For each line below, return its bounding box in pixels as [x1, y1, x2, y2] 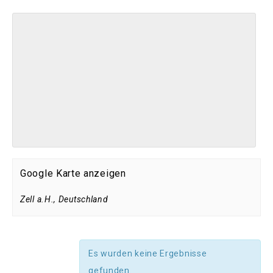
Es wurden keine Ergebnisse [88, 249, 207, 259]
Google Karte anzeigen [20, 168, 126, 180]
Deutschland [58, 194, 108, 205]
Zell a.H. [20, 194, 54, 205]
